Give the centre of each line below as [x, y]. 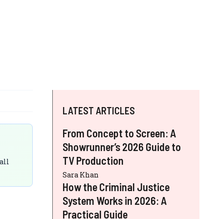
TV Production [93, 160]
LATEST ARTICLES [99, 110]
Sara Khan [81, 175]
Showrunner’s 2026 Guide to [122, 146]
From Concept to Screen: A [119, 133]
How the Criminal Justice [116, 186]
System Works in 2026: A [115, 200]
